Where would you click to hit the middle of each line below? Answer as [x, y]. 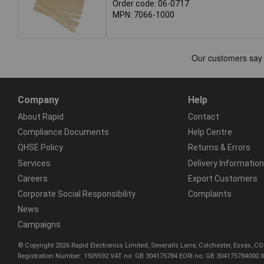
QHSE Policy [40, 148]
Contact [203, 116]
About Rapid [41, 116]
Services [34, 163]
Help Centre [210, 132]
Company [38, 100]
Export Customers [222, 178]
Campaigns [39, 225]
